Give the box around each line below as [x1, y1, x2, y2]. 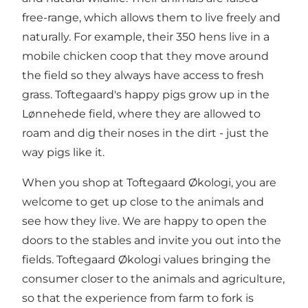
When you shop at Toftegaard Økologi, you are [22, 175, 276, 189]
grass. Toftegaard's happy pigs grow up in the [22, 87, 269, 101]
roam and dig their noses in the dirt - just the [22, 126, 269, 140]
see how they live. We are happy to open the [22, 214, 267, 228]
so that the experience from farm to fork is [22, 291, 254, 305]
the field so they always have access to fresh [22, 68, 264, 82]
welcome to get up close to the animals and [22, 195, 264, 208]
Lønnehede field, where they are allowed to [22, 107, 261, 120]
